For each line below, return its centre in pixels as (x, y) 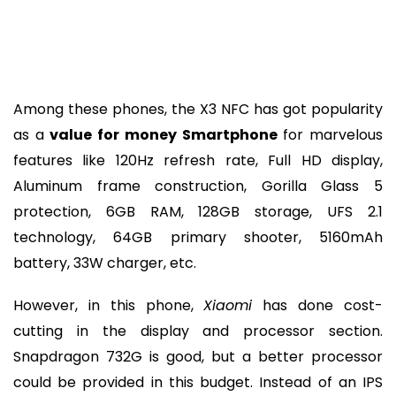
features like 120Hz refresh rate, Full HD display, (198, 160)
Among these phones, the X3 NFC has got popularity (198, 109)
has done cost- (318, 306)
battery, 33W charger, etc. (105, 263)
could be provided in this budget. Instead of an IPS (198, 383)
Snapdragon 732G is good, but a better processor (198, 357)
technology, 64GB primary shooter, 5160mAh (198, 237)
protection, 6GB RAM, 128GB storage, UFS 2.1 (198, 211)
